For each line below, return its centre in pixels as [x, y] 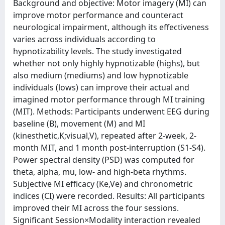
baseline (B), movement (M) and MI [79, 124]
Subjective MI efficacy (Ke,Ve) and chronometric [103, 184]
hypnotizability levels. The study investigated [97, 51]
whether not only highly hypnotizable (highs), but [106, 63]
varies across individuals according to [84, 39]
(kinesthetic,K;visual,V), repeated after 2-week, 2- [105, 136]
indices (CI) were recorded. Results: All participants [109, 196]
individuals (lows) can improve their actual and [101, 87]
